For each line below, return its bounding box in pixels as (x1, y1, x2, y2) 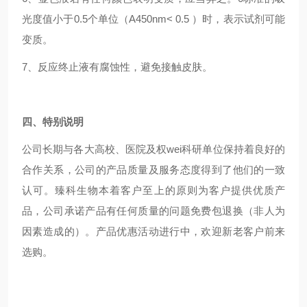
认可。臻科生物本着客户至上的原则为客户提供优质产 (22, 184, 285, 196)
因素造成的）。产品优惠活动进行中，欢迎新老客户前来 (22, 225, 285, 237)
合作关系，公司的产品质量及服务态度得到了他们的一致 (22, 164, 285, 175)
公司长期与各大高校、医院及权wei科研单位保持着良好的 (22, 143, 285, 155)
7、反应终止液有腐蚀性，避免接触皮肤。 (22, 61, 212, 73)
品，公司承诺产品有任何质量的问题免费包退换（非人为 (22, 205, 285, 217)
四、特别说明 (22, 116, 84, 127)
